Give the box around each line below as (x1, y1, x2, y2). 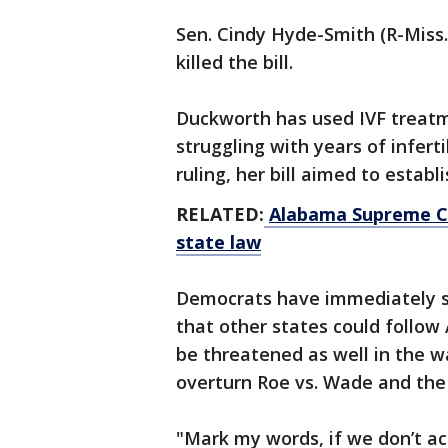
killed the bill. (176, 50, 298, 74)
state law (176, 230, 261, 254)
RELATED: (176, 202, 264, 226)
